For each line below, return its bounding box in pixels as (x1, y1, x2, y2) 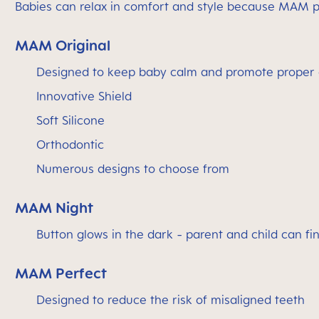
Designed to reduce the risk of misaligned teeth (36, 293, 305, 307)
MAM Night (15, 199, 93, 216)
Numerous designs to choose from (36, 162, 229, 176)
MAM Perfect (15, 264, 107, 282)
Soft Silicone (36, 113, 105, 127)
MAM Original (15, 36, 110, 54)
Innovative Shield (36, 89, 132, 103)
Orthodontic (36, 137, 104, 152)
